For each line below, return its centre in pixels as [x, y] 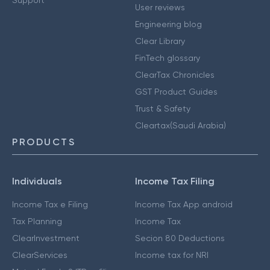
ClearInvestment [46, 238]
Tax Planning [37, 221]
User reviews [160, 7]
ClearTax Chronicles [175, 74]
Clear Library [160, 41]
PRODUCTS [44, 142]
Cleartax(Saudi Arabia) [181, 125]
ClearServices [40, 255]
